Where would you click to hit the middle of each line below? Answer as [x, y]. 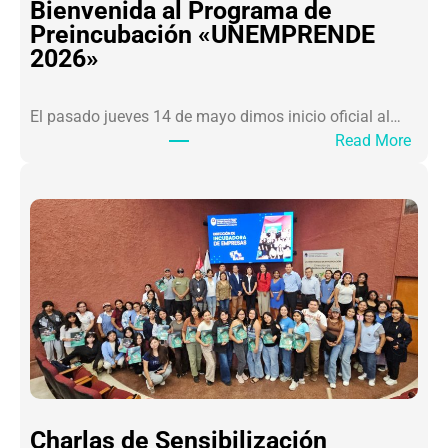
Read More [372, 140]
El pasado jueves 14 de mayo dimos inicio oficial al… [215, 116]
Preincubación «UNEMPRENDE [202, 35]
